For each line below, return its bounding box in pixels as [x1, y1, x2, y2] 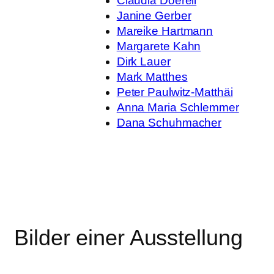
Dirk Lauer [116, 54, 171, 68]
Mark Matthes [116, 70, 188, 83]
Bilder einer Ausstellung [14, 224, 243, 250]
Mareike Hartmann [116, 24, 213, 37]
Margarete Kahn [116, 39, 201, 53]
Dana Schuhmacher [116, 116, 222, 129]
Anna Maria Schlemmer [116, 100, 239, 114]
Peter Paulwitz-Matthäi [116, 85, 233, 98]
